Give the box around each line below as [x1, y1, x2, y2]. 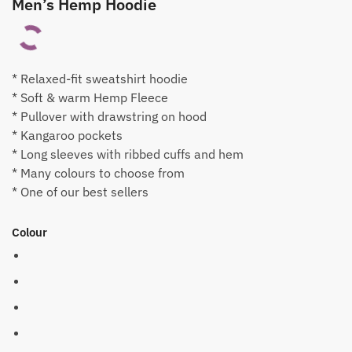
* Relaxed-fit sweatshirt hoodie [12, 71, 188, 86]
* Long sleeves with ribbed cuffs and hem [12, 146, 244, 162]
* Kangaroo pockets [12, 127, 123, 143]
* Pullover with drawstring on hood [12, 108, 207, 124]
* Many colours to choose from [12, 165, 185, 181]
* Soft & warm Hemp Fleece [12, 90, 168, 105]
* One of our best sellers [12, 184, 148, 200]
